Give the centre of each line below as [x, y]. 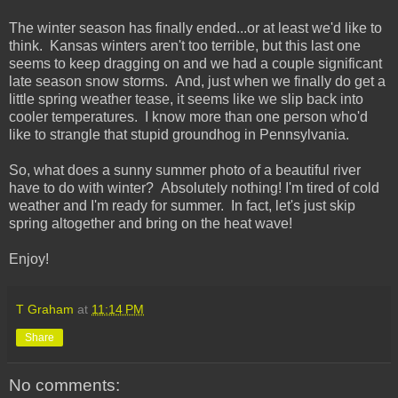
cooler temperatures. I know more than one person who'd [188, 117]
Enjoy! [29, 259]
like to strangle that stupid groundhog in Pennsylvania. [179, 135]
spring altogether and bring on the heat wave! [151, 224]
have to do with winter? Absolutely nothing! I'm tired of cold [194, 188]
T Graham [45, 310]
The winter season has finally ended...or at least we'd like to [195, 28]
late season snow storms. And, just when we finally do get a [197, 82]
